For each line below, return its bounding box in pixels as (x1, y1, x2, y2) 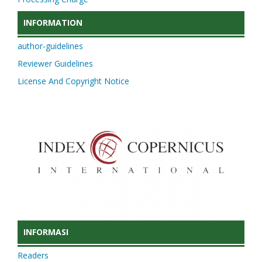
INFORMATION (23, 17, 82, 28)
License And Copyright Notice (18, 75, 129, 87)
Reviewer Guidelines (18, 58, 93, 69)
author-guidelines (18, 40, 83, 51)
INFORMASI (23, 226, 68, 238)
